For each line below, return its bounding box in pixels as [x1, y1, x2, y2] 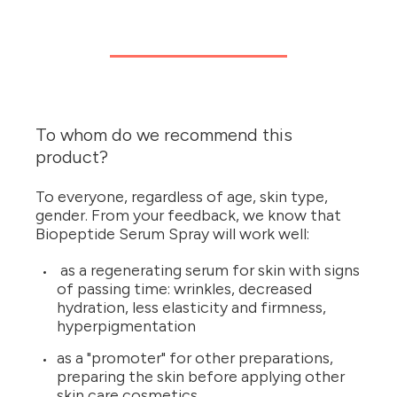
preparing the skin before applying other [57, 367, 345, 387]
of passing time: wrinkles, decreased [57, 279, 312, 300]
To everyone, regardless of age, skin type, [35, 187, 328, 207]
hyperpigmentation [57, 316, 196, 337]
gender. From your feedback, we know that [35, 206, 341, 226]
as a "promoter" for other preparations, [57, 348, 333, 369]
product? [35, 146, 108, 168]
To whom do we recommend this [35, 124, 292, 146]
